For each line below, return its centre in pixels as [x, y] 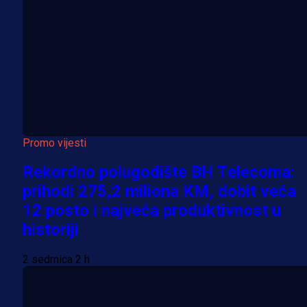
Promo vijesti [54, 143]
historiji [51, 230]
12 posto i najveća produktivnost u [152, 211]
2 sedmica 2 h [56, 260]
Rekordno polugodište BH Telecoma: [159, 172]
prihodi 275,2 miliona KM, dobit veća [159, 192]
